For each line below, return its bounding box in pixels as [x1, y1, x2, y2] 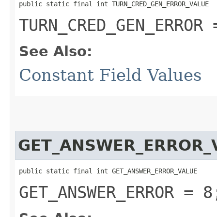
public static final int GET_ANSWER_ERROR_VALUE [19, 167, 197, 175]
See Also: [19, 43, 93, 60]
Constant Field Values [19, 65, 201, 85]
